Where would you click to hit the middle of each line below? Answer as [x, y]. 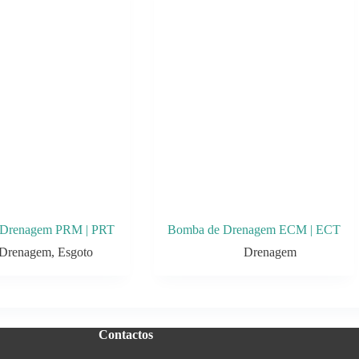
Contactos [125, 335]
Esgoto [75, 252]
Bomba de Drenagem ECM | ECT [254, 230]
